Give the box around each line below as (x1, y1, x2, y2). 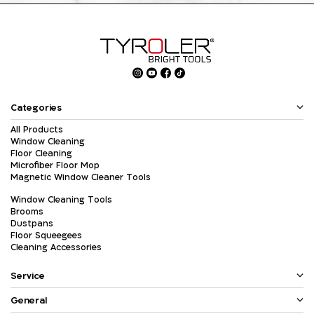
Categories (11, 101, 62, 114)
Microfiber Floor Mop (11, 159, 100, 171)
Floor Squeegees (11, 229, 82, 241)
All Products (11, 123, 63, 135)
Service (11, 269, 45, 282)
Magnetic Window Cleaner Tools (11, 171, 151, 183)
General (11, 294, 48, 306)
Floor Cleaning (11, 147, 72, 159)
